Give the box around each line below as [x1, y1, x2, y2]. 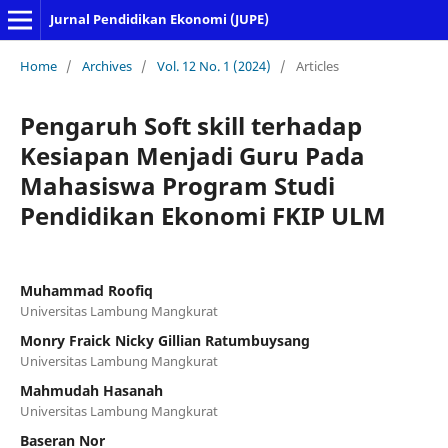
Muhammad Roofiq [19, 280, 153, 300]
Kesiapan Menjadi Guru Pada [19, 138, 365, 172]
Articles [295, 56, 339, 75]
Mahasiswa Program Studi [19, 168, 335, 202]
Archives [81, 56, 132, 75]
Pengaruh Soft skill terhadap [19, 108, 362, 142]
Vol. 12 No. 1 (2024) [156, 56, 271, 75]
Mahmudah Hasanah [19, 380, 163, 400]
